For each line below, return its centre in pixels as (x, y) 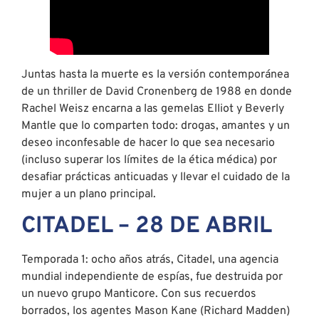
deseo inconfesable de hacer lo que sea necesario (148, 143)
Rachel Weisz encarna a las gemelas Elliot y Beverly (153, 109)
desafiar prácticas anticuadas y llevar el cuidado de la (156, 177)
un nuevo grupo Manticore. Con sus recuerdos (139, 294)
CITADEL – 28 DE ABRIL (147, 227)
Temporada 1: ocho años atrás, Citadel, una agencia (150, 260)
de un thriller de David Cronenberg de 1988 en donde (157, 91)
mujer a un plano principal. (89, 194)
